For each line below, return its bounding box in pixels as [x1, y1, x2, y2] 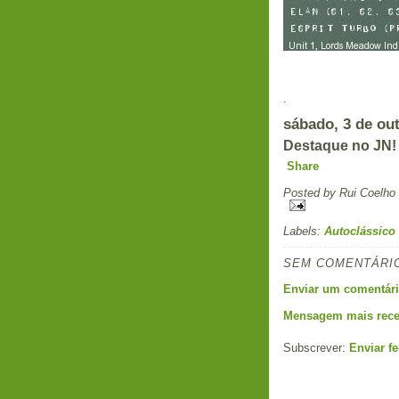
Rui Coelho [339, 185, 395, 199]
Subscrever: [283, 340, 349, 354]
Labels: [283, 224, 324, 238]
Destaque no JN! [283, 137, 396, 153]
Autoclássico [324, 224, 395, 238]
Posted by [283, 185, 339, 199]
